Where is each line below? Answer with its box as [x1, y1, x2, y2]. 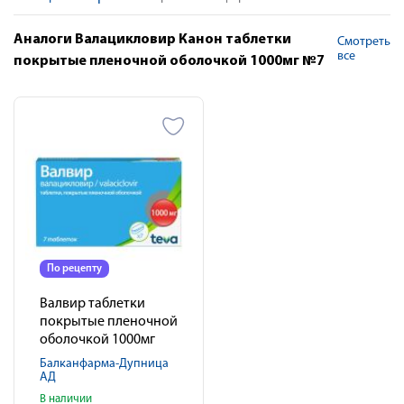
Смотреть [337, 35, 390, 49]
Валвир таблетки [40, 297, 145, 311]
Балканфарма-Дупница [40, 357, 169, 371]
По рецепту [47, 263, 102, 274]
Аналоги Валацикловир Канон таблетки [14, 32, 291, 47]
